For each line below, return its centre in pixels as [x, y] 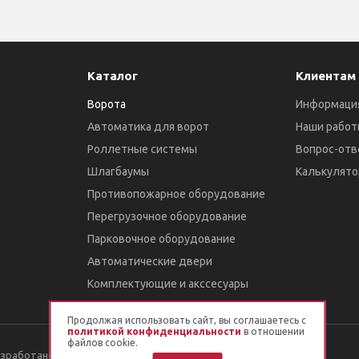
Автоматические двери [150, 261]
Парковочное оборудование [162, 239]
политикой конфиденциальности [154, 331]
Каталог [113, 76]
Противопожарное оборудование [177, 194]
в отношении [272, 331]
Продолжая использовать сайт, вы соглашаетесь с [186, 320]
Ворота [107, 104]
